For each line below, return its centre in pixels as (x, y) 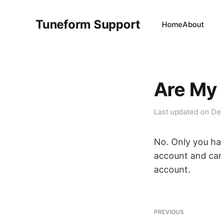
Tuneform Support (88, 24)
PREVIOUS (169, 212)
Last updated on (183, 112)
